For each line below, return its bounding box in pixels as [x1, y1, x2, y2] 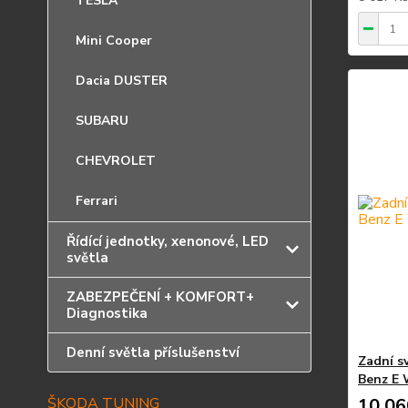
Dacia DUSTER [76, 72, 168, 89]
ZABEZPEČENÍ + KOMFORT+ [66, 288, 254, 306]
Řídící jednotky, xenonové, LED [66, 232, 269, 250]
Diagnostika [66, 304, 148, 322]
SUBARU [76, 112, 128, 129]
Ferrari [76, 192, 117, 209]
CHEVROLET [76, 152, 156, 169]
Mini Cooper [76, 32, 152, 49]
